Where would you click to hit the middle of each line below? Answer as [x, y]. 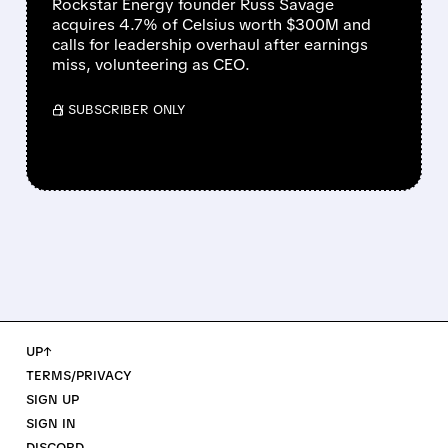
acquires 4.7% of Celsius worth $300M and [211, 25]
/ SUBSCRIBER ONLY [121, 110]
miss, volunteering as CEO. [150, 65]
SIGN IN [50, 424]
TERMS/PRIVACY [78, 376]
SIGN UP [52, 400]
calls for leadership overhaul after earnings [209, 45]
